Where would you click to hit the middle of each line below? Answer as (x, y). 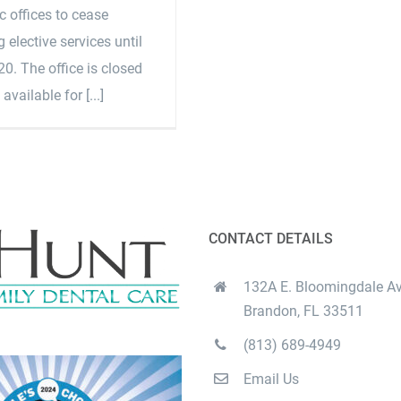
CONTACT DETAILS (271, 239)
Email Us (271, 380)
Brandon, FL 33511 (303, 311)
